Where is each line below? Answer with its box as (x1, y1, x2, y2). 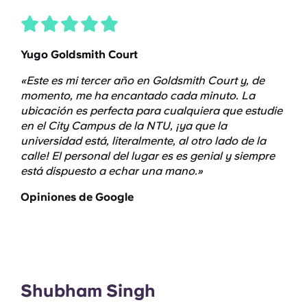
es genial (175, 149, 222, 162)
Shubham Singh (21, 280, 156, 301)
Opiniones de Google (21, 190, 134, 204)
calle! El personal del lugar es (21, 149, 175, 162)
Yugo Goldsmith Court (21, 47, 138, 61)
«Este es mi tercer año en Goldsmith (21, 73, 208, 87)
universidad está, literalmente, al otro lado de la (21, 134, 266, 147)
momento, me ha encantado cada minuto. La (21, 88, 255, 102)
